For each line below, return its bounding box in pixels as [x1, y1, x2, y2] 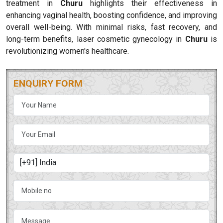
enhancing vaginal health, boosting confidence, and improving [6, 10, 217, 20]
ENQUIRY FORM [13, 77, 83, 89]
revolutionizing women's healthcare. [6, 46, 129, 56]
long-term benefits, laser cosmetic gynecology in [6, 34, 185, 44]
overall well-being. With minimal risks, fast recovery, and [6, 22, 217, 32]
